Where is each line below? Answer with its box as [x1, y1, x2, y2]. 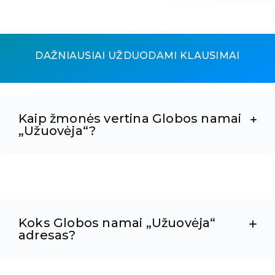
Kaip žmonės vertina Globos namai [18, 111, 242, 126]
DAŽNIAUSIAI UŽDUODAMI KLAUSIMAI [35, 50, 240, 62]
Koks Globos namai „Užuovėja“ [18, 215, 216, 231]
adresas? [18, 228, 76, 243]
